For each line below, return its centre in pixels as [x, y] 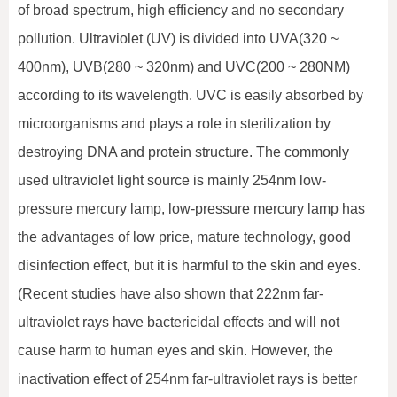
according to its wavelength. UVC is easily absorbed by [191, 96]
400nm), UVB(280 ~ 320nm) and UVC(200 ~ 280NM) [184, 67]
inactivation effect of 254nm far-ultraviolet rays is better [187, 379]
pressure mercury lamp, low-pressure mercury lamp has [191, 209]
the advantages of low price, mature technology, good [184, 237]
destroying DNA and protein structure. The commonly [183, 152]
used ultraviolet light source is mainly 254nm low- [172, 181]
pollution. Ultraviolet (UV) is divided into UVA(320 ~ [178, 39]
